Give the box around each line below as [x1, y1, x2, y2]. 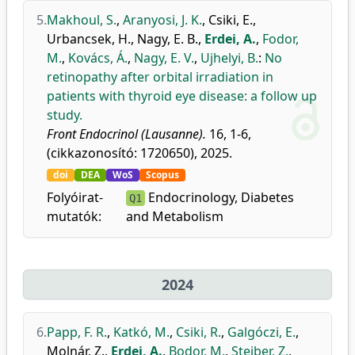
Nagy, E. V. [134, 49, 194, 67]
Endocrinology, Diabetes [145, 189, 295, 206]
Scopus [146, 168, 179, 181]
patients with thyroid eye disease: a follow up [47, 87, 317, 105]
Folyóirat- [47, 189, 103, 206]
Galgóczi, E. [227, 323, 296, 341]
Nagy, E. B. [137, 30, 198, 48]
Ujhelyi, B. [200, 49, 258, 67]
